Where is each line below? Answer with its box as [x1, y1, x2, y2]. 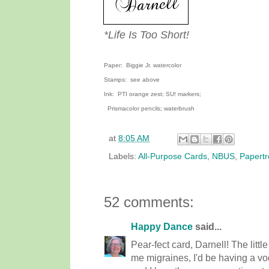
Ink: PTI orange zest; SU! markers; [104, 90, 201, 97]
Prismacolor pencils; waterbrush [104, 104, 195, 112]
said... [193, 221, 222, 232]
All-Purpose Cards [138, 151, 207, 161]
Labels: [109, 151, 138, 161]
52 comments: [104, 193, 194, 210]
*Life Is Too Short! [104, 28, 189, 41]
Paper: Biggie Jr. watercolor [104, 61, 181, 68]
